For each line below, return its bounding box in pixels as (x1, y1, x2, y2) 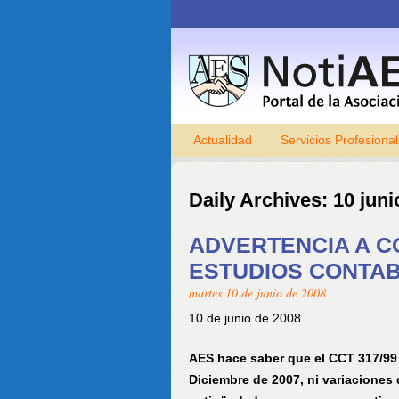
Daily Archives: (189, 189, 333, 211)
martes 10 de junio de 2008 (189, 284, 326, 301)
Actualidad (193, 133, 252, 147)
